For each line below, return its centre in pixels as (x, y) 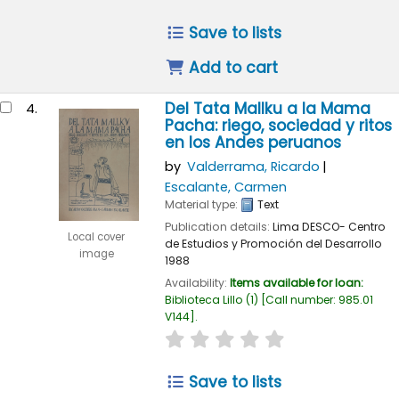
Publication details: (218, 226)
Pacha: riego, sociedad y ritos (278, 126)
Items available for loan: (296, 282)
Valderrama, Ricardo (253, 167)
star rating (197, 337)
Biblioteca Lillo (204, 299)
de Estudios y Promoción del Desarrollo (273, 243)
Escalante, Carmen (225, 187)
